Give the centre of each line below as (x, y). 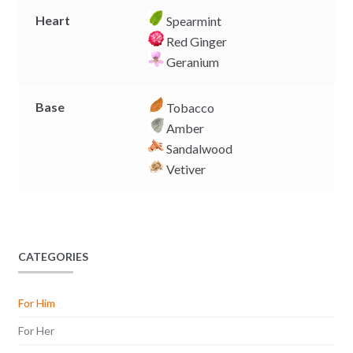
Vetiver (185, 169)
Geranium (192, 61)
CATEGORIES (53, 256)
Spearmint (193, 20)
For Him (36, 303)
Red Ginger (196, 41)
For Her (36, 330)
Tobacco (190, 107)
